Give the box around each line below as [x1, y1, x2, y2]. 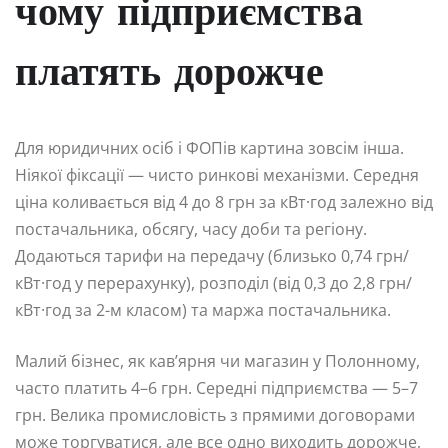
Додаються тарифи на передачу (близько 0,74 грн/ [15, 245, 409, 268]
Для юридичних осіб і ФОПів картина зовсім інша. [15, 137, 404, 160]
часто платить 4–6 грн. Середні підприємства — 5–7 [15, 377, 418, 400]
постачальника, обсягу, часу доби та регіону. [15, 218, 367, 241]
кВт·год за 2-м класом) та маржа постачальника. [15, 299, 391, 322]
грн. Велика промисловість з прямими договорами [15, 404, 415, 427]
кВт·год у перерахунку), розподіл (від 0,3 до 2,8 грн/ [15, 272, 412, 295]
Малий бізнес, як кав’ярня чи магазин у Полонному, [15, 350, 420, 373]
